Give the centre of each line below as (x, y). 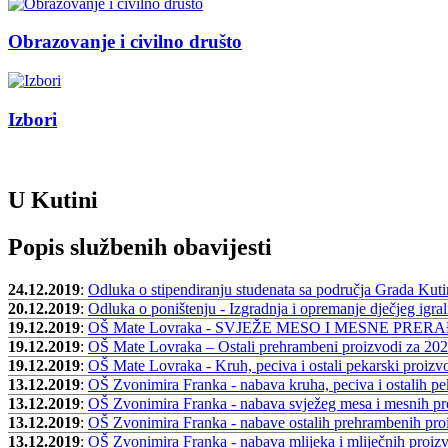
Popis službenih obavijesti (140, 247)
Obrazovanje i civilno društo (125, 42)
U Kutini (53, 200)
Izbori (32, 119)
